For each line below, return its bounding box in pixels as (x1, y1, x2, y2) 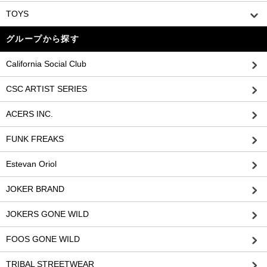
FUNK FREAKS (6, 134, 64, 144)
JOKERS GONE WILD (6, 209, 89, 219)
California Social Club (6, 59, 86, 69)
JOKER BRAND (6, 184, 64, 194)
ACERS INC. (6, 109, 53, 119)
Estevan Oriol (6, 159, 57, 169)
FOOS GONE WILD (6, 234, 80, 244)
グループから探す (6, 34, 80, 44)
